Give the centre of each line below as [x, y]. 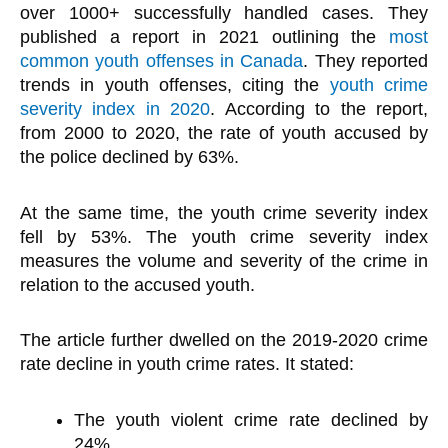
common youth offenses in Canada [162, 61]
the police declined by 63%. [129, 157]
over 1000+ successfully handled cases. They [224, 13]
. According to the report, [319, 109]
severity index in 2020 [115, 109]
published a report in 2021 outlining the [204, 37]
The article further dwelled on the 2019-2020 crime [224, 340]
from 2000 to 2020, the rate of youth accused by [224, 133]
